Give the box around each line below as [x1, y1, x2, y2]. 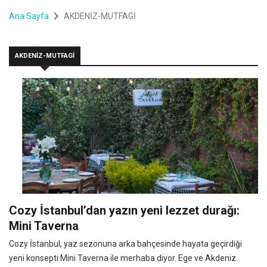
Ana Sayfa [9, 11, 49, 21]
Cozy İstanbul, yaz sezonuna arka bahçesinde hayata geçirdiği [9, 238, 242, 249]
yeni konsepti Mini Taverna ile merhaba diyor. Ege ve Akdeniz [9, 253, 236, 263]
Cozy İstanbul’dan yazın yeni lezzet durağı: [9, 203, 240, 218]
